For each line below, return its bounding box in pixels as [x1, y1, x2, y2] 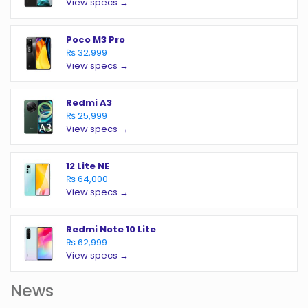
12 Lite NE [66, 159, 109, 173]
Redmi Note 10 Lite [66, 223, 156, 236]
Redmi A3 [66, 96, 112, 109]
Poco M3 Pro [66, 33, 125, 46]
